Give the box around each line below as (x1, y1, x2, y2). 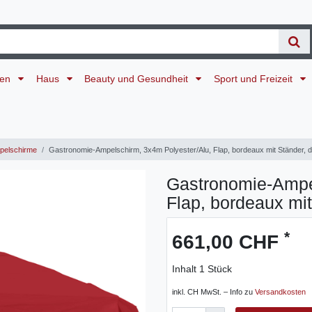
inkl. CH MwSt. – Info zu (172, 288, 255, 297)
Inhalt (172, 263, 199, 275)
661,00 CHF (172, 231, 284, 253)
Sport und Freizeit (213, 72, 295, 84)
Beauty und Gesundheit (84, 72, 192, 84)
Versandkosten (255, 288, 306, 297)
